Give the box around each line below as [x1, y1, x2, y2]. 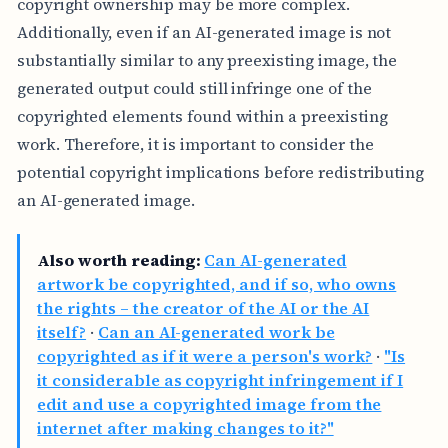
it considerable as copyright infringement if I [37, 369, 404, 392]
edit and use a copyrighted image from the [37, 393, 382, 416]
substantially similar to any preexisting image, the [16, 48, 398, 71]
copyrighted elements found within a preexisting [16, 104, 388, 127]
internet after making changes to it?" [37, 417, 334, 440]
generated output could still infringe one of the [16, 76, 372, 99]
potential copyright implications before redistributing [16, 160, 425, 183]
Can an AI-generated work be [97, 321, 335, 344]
